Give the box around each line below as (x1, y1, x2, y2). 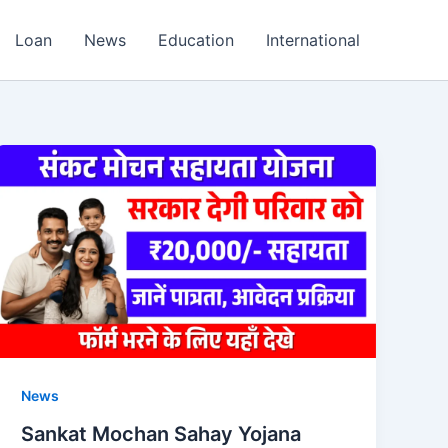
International (266, 30, 360, 50)
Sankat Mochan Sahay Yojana (21, 421, 302, 446)
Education (158, 30, 234, 50)
